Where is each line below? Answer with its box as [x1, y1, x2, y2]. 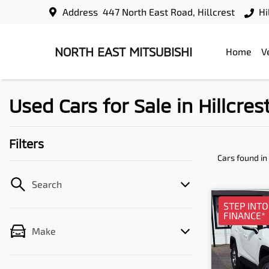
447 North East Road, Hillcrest [103, 6, 235, 17]
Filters [9, 136, 44, 151]
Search [32, 178, 62, 190]
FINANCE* [223, 210, 265, 221]
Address [62, 6, 98, 17]
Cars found [217, 153, 261, 163]
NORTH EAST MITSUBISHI [55, 44, 192, 59]
